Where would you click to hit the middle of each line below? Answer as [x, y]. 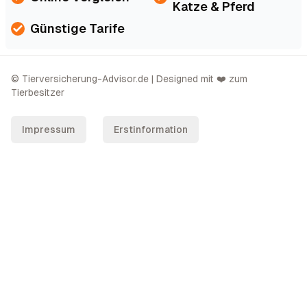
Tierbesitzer [38, 92]
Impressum [49, 129]
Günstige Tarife [77, 28]
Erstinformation [151, 129]
